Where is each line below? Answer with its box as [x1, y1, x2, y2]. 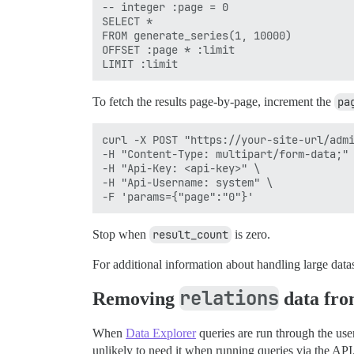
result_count [153, 228, 228, 243]
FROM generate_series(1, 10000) [102, 28, 292, 43]
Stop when [92, 228, 149, 242]
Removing [92, 288, 179, 310]
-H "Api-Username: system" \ [102, 175, 273, 190]
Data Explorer [126, 326, 196, 341]
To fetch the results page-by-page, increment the [92, 95, 334, 109]
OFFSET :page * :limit [102, 43, 241, 58]
